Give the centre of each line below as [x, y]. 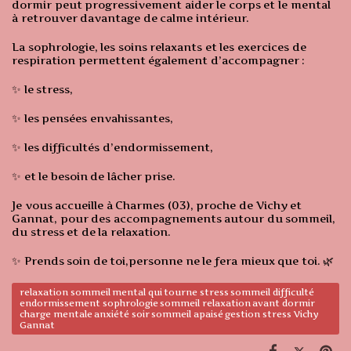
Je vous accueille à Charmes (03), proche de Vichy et [157, 205]
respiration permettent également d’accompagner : [159, 60]
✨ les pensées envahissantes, [92, 118]
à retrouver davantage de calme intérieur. [130, 18]
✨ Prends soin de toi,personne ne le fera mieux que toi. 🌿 [173, 261]
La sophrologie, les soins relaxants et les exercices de [159, 47]
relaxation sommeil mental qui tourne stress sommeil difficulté [167, 293]
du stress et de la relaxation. [91, 232]
